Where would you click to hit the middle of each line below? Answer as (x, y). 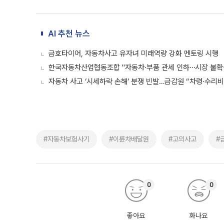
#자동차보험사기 (66, 139)
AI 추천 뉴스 (69, 33)
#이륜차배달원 (129, 139)
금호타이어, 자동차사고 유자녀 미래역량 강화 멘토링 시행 (133, 53)
